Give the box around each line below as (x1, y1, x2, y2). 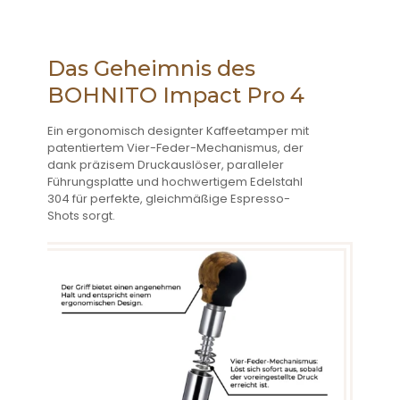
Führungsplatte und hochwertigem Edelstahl (47, 173, 303, 190)
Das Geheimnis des (47, 55, 255, 81)
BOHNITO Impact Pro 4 (47, 82, 304, 108)
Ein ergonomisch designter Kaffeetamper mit (47, 122, 309, 139)
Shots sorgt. (47, 207, 115, 224)
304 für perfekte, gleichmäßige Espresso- (47, 190, 290, 207)
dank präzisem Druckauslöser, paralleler (47, 156, 284, 173)
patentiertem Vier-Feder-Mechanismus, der (47, 139, 304, 156)
